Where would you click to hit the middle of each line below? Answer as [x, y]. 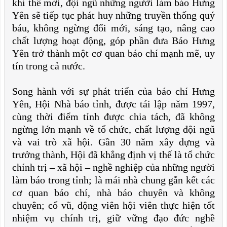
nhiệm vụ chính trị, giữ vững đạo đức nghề [113, 218]
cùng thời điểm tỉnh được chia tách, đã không [113, 117]
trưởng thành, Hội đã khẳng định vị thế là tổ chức [113, 155]
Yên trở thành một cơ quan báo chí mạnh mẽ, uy [113, 53]
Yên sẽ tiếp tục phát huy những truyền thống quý [113, 15]
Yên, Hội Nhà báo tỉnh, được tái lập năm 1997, [113, 104]
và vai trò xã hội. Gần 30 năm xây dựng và [113, 142]
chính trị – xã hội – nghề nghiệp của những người [113, 167]
